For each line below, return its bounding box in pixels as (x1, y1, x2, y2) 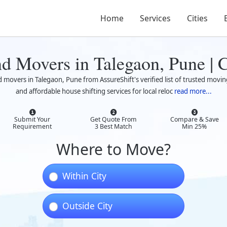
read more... (174, 87, 212, 96)
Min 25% (182, 122, 207, 131)
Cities (187, 12, 208, 24)
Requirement (13, 122, 52, 131)
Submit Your (14, 115, 51, 124)
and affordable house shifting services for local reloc (15, 87, 173, 96)
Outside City (62, 200, 112, 212)
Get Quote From (90, 115, 137, 124)
